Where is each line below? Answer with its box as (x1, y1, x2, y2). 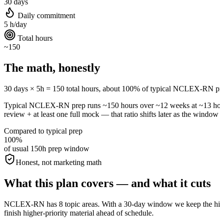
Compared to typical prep (4, 126, 82, 135)
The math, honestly (4, 61, 100, 74)
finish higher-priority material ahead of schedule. (4, 208, 154, 217)
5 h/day (4, 20, 27, 28)
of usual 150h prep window (4, 144, 89, 153)
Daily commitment (16, 11, 75, 20)
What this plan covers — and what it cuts (4, 176, 211, 190)
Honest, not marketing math (16, 158, 102, 166)
